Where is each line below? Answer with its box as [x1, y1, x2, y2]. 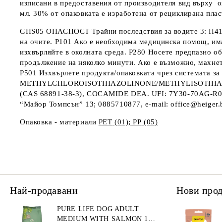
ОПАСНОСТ [46, 27, 90, 35]
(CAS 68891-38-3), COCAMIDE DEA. [20, 90, 152, 98]
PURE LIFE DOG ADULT [56, 205, 139, 213]
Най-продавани [10, 185, 78, 196]
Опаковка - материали [20, 118, 99, 126]
